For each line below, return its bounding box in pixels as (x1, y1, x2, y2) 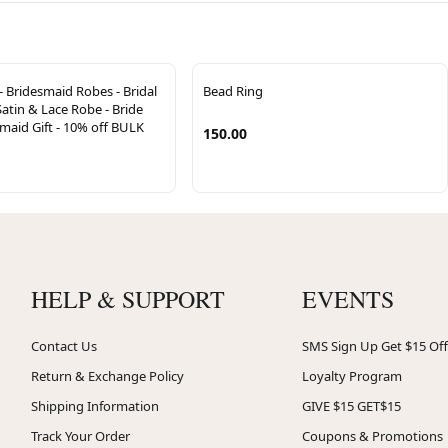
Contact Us (30, 336, 97, 355)
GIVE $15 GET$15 (302, 396, 401, 415)
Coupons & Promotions (302, 426, 443, 445)
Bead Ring (203, 81, 263, 100)
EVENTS (302, 282, 394, 315)
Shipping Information (30, 396, 159, 415)
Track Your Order (30, 426, 130, 445)
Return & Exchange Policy (30, 366, 184, 385)
